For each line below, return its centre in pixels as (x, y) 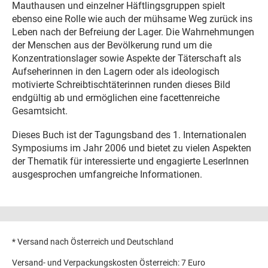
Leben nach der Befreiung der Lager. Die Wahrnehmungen (133, 32)
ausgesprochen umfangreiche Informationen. (107, 174)
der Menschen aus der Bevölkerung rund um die (112, 45)
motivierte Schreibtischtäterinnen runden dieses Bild (121, 85)
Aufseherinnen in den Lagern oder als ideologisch (116, 72)
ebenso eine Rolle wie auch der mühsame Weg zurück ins (132, 19)
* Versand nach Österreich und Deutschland (93, 242)
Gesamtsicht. (40, 111)
